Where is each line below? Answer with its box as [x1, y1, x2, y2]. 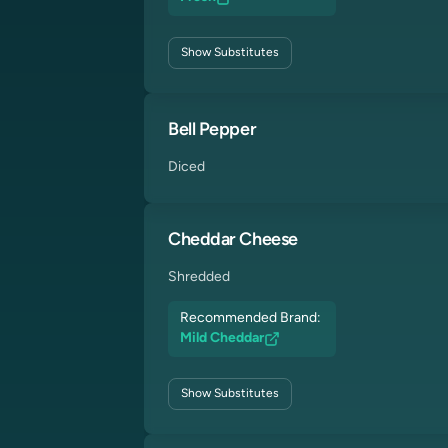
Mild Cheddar [180, 331, 264, 346]
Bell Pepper [168, 121, 257, 140]
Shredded [168, 270, 230, 285]
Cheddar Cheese [168, 231, 298, 250]
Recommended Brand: [180, 311, 324, 326]
